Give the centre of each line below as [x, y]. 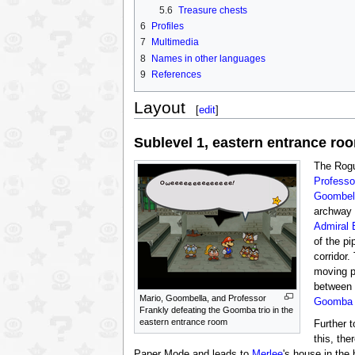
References [176, 74]
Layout [159, 108]
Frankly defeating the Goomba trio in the [216, 309]
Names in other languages [208, 58]
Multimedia [175, 42]
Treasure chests [212, 11]
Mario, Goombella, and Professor [202, 298]
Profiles [167, 27]
